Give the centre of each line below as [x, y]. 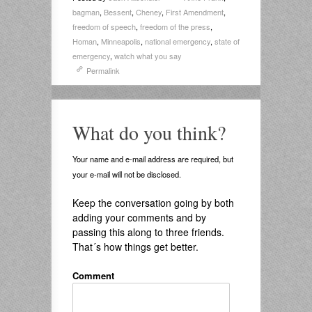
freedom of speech [104, 27]
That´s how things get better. [135, 247]
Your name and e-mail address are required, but [153, 159]
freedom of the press [175, 27]
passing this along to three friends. [148, 232]
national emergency [178, 41]
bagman [86, 12]
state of [227, 41]
